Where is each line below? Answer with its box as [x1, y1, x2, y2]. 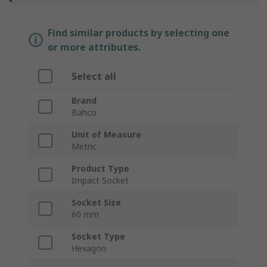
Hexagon [72, 243, 106, 254]
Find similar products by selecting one [48, 26, 229, 40]
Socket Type [72, 231, 125, 243]
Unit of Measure [72, 129, 141, 141]
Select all [72, 70, 116, 83]
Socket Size [72, 197, 121, 209]
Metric [72, 141, 97, 153]
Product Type [72, 163, 129, 175]
